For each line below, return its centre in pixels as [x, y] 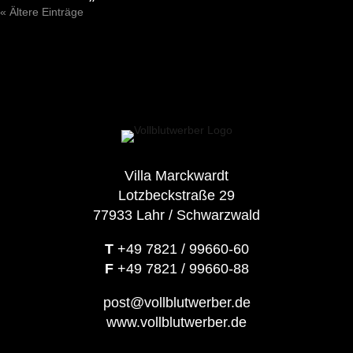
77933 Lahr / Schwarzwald [176, 216]
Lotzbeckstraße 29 [176, 196]
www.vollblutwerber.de [176, 323]
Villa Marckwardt [176, 176]
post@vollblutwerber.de [176, 303]
